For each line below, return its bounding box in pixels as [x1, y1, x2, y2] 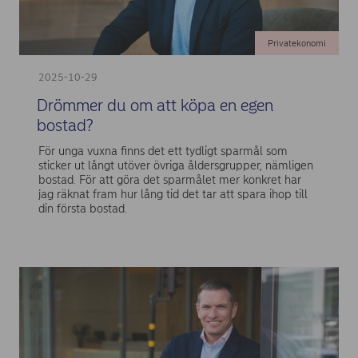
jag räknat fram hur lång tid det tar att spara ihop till [38, 186, 308, 201]
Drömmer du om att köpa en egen [36, 95, 273, 116]
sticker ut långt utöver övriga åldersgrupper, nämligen [38, 157, 313, 173]
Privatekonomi [267, 38, 326, 50]
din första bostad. [38, 201, 127, 216]
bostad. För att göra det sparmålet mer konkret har [38, 172, 301, 187]
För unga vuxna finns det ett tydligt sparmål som [38, 143, 288, 158]
